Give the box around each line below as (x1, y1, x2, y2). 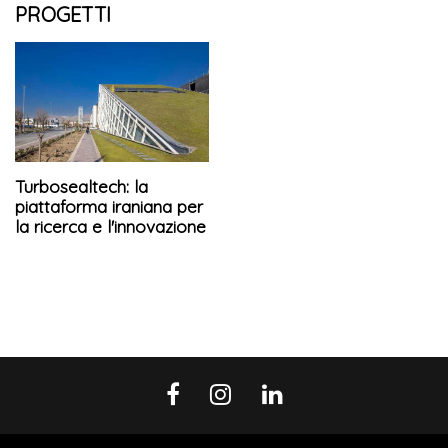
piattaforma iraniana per (15, 195, 203, 217)
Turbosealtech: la (15, 175, 148, 197)
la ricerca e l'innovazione (15, 215, 206, 237)
